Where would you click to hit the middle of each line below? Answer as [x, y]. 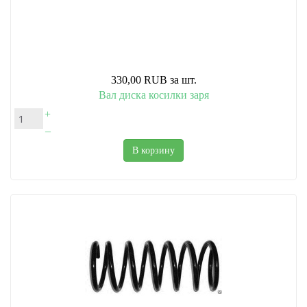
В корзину [153, 151]
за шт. [183, 80]
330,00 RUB [139, 80]
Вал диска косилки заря [153, 95]
